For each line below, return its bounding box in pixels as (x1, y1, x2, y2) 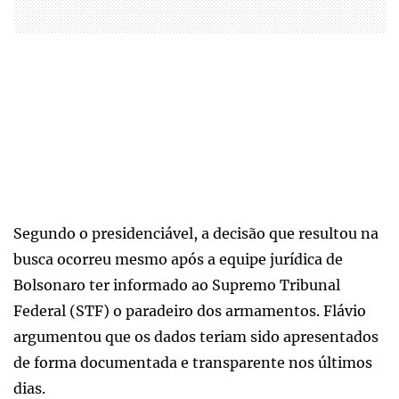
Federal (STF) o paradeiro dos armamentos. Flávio (13, 301, 366, 320)
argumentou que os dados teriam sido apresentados (13, 327, 379, 346)
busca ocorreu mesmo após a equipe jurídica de (13, 249, 343, 268)
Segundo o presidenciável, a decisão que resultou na (13, 224, 379, 242)
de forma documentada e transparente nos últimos (13, 353, 372, 371)
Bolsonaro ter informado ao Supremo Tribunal (13, 275, 340, 294)
